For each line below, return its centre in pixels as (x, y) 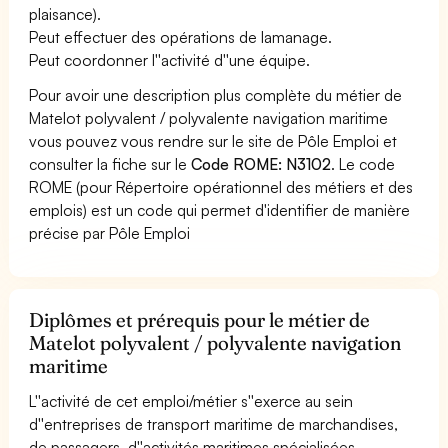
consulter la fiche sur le (110, 163)
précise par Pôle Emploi (110, 232)
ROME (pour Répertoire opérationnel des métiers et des (221, 186)
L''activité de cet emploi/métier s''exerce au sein (191, 400)
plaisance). (65, 13)
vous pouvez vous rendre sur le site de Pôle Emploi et (213, 140)
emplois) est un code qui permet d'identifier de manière (220, 209)
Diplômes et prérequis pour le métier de (200, 319)
